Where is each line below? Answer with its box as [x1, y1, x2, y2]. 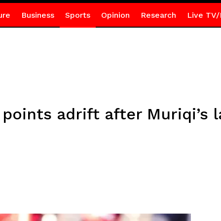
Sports [65, 10, 90, 20]
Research [140, 10, 176, 20]
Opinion [101, 10, 130, 20]
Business [21, 10, 54, 20]
